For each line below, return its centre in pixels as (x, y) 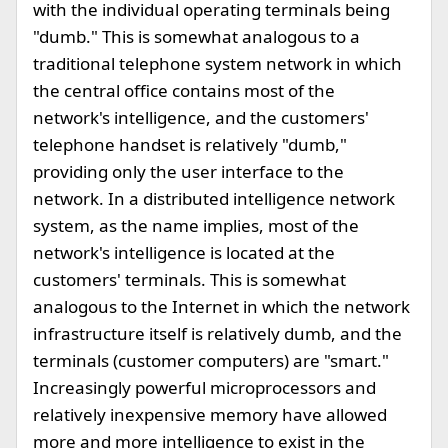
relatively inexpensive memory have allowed (210, 414)
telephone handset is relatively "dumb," (190, 144)
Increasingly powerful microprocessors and (204, 387)
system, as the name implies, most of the (196, 225)
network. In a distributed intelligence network (214, 198)
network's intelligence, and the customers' (201, 117)
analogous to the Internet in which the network (221, 306)
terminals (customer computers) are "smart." (211, 360)
